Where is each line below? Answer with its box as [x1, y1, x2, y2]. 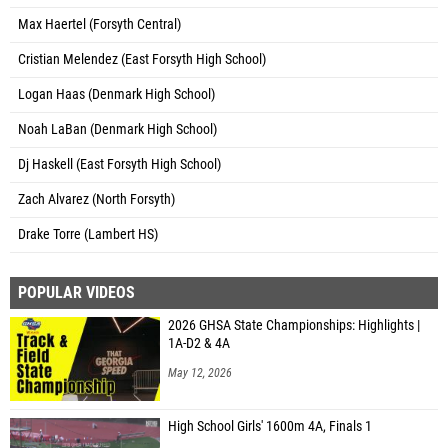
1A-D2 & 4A [168, 334, 230, 352]
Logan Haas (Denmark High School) [18, 85, 215, 103]
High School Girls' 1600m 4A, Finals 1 [168, 417, 372, 435]
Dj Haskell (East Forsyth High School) [18, 155, 221, 173]
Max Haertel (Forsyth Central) [18, 15, 181, 33]
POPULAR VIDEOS [18, 282, 135, 302]
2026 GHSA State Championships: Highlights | [168, 316, 420, 334]
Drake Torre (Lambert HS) [18, 225, 158, 243]
